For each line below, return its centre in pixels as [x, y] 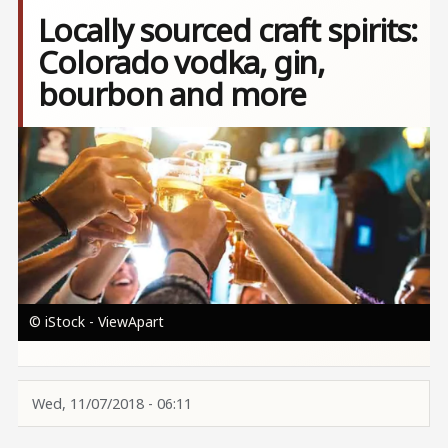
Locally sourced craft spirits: [228, 30]
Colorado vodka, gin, [181, 62]
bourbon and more [172, 94]
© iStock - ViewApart [96, 321]
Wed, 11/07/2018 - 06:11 [111, 403]
